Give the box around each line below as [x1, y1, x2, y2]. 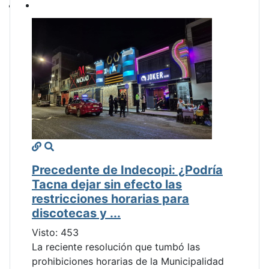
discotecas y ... [32, 206, 121, 221]
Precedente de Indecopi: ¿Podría [32, 163, 223, 178]
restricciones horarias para [32, 192, 189, 207]
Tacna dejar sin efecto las [32, 177, 182, 192]
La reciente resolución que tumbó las [32, 241, 200, 253]
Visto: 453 [32, 226, 79, 239]
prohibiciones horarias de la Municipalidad [32, 255, 224, 268]
